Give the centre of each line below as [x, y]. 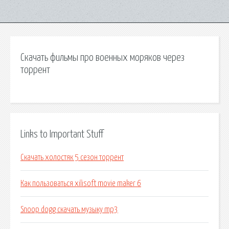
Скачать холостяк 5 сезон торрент [72, 158]
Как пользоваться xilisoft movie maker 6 [81, 184]
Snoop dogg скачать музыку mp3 [69, 210]
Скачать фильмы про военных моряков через [102, 58]
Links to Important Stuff [62, 134]
